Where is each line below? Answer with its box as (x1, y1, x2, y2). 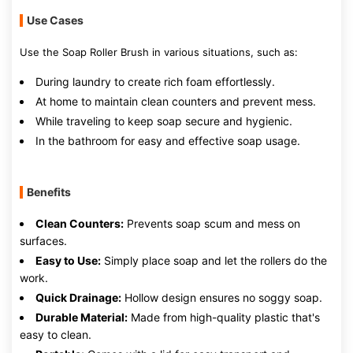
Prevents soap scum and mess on (124, 217, 300, 230)
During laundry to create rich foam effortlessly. (35, 75, 275, 88)
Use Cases (27, 13, 84, 27)
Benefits (27, 185, 71, 199)
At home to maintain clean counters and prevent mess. (35, 95, 316, 108)
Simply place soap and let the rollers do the (101, 254, 327, 267)
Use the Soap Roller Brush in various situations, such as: (20, 46, 298, 58)
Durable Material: (35, 310, 128, 324)
